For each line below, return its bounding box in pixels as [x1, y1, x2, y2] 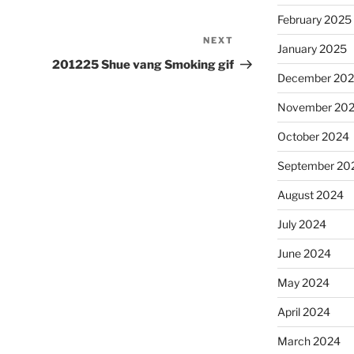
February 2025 [277, 12, 352, 26]
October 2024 [277, 129, 349, 143]
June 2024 [277, 246, 331, 260]
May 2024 [277, 275, 330, 289]
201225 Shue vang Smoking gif [52, 58, 235, 73]
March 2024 [277, 333, 341, 348]
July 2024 [277, 217, 326, 231]
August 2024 [277, 187, 344, 201]
